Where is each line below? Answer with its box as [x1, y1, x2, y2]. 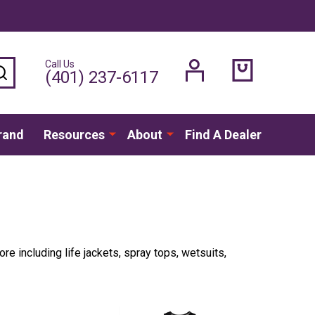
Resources [43, 127, 105, 142]
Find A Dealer [184, 127, 262, 142]
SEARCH [6, 63, 50, 77]
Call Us [45, 58, 75, 70]
